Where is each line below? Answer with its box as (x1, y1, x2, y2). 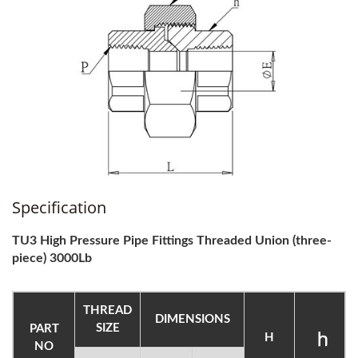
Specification (12, 197, 106, 219)
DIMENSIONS (154, 313, 230, 326)
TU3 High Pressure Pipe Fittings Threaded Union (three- (12, 234, 332, 248)
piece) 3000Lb (12, 252, 92, 265)
